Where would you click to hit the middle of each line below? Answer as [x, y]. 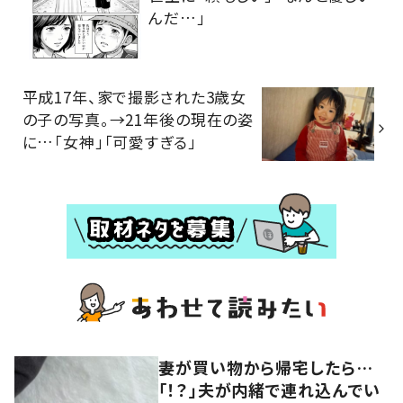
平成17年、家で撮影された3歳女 [134, 96]
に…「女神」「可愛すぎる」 [109, 141]
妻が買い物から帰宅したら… [266, 367]
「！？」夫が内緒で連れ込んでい [269, 389]
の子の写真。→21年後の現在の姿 [138, 119]
